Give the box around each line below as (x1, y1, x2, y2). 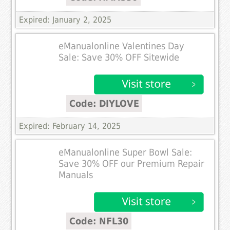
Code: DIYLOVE (69, 98, 140, 109)
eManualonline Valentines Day (59, 41, 185, 51)
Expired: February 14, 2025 (19, 121, 121, 131)
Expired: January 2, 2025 (19, 14, 112, 25)
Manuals (59, 169, 93, 180)
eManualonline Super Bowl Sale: (59, 147, 193, 158)
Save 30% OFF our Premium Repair (59, 158, 205, 169)
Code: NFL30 (69, 215, 129, 226)
